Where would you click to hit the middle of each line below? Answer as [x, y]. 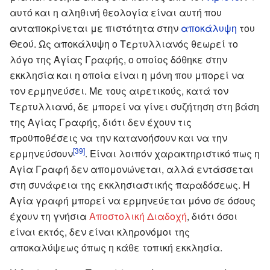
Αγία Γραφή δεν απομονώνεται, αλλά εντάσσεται [132, 169]
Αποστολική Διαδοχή [138, 216]
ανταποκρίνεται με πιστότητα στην [95, 28]
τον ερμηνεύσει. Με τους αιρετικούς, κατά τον [119, 90]
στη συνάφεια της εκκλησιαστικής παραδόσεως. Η [130, 184]
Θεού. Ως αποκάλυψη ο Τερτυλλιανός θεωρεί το [124, 43]
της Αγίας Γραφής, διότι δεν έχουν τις [101, 122]
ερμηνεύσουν [41, 153]
